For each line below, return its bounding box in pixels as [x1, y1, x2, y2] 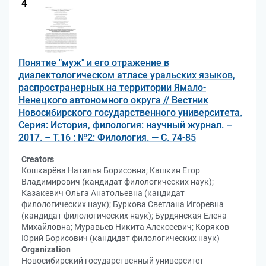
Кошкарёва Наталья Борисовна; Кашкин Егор [21, 166, 200, 175]
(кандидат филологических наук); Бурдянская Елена [21, 211, 227, 220]
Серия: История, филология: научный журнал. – [18, 119, 232, 131]
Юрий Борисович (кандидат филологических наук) [21, 233, 220, 243]
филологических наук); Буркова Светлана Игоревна [21, 199, 224, 209]
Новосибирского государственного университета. [18, 107, 242, 118]
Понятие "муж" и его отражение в [18, 57, 169, 68]
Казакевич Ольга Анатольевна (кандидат [21, 188, 185, 198]
